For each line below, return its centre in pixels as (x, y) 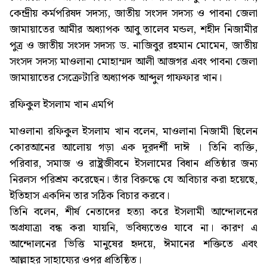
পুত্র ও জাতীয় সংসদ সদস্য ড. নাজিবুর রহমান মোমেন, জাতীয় (133, 46)
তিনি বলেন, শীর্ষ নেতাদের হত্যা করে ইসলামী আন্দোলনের (133, 212)
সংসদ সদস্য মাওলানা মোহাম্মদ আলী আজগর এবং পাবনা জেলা (133, 62)
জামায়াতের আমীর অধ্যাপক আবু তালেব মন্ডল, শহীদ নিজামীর (133, 30)
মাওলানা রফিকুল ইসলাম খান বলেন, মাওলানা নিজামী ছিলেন (133, 132)
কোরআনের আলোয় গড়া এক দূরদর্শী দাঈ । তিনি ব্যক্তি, (133, 148)
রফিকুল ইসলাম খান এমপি (61, 105)
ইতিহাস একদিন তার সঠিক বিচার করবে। (89, 196)
